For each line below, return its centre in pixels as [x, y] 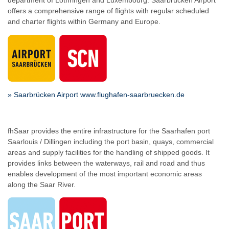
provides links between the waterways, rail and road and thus [106, 163]
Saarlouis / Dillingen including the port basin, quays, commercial [111, 141]
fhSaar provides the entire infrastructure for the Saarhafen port [109, 131]
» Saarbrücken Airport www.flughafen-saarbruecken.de [96, 94]
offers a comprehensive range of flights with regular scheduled [108, 11]
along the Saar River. [42, 184]
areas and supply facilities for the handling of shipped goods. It [109, 152]
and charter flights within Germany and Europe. [84, 22]
